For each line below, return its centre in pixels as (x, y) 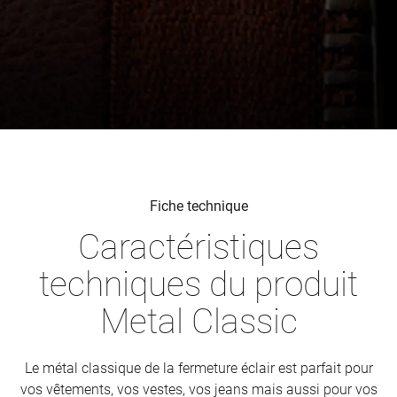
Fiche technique (198, 206)
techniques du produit (198, 284)
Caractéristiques (198, 247)
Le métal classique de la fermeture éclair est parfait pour (198, 368)
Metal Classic (198, 322)
